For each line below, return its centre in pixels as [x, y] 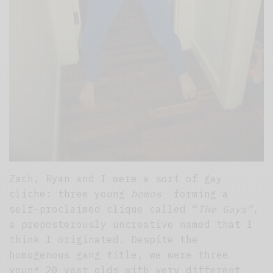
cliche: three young [70, 194]
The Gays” [226, 209]
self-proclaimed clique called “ [104, 209]
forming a [195, 194]
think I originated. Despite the [104, 240]
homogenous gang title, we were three [119, 255]
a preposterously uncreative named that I [131, 225]
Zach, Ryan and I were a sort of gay [116, 179]
